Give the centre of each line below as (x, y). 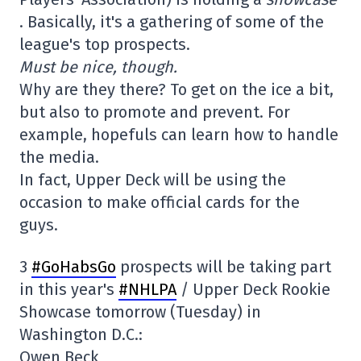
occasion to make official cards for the (160, 203)
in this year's (69, 290)
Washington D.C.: (81, 335)
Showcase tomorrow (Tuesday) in (140, 312)
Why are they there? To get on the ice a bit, (176, 90)
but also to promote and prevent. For (155, 112)
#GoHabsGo (74, 267)
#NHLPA (147, 290)
